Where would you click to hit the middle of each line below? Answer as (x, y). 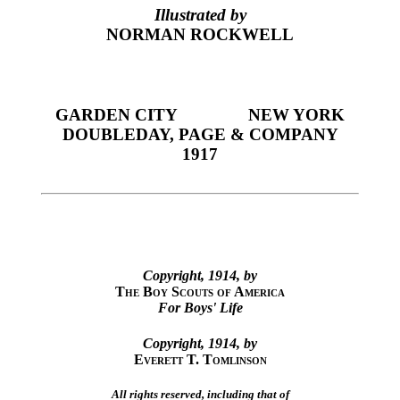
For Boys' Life (200, 308)
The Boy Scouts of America (200, 292)
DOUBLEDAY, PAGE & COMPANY (200, 135)
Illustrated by (200, 14)
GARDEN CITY (116, 115)
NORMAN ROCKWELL (200, 34)
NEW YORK (297, 115)
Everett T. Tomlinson (200, 359)
